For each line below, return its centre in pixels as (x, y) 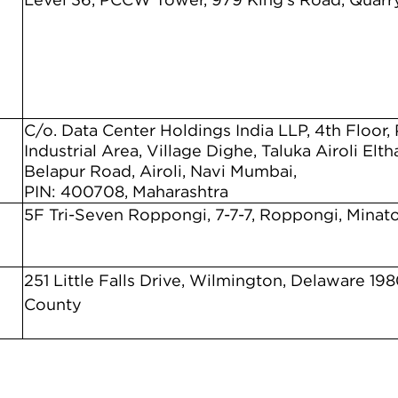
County (53, 304)
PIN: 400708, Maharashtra (126, 191)
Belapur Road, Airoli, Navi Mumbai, (160, 171)
